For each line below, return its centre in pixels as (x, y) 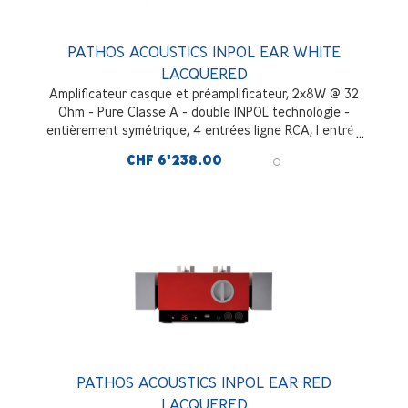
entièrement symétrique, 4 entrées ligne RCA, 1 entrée (204, 130)
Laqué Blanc (204, 167)
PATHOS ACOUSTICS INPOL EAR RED (204, 382)
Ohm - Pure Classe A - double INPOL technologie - (204, 112)
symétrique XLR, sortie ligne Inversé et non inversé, (204, 148)
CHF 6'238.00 (174, 161)
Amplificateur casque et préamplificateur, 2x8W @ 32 (204, 94)
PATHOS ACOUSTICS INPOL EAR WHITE (204, 52)
